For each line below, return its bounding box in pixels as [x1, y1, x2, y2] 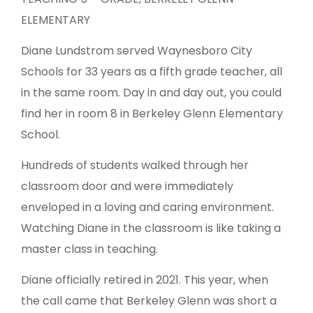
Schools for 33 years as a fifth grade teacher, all [21, 64, 282, 80]
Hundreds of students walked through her [21, 157, 249, 174]
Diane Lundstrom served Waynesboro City [21, 43, 252, 59]
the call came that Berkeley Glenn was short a [21, 293, 277, 310]
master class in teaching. [21, 241, 158, 258]
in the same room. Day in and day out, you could [21, 85, 282, 101]
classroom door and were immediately [21, 178, 233, 195]
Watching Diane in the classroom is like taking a [21, 220, 281, 237]
